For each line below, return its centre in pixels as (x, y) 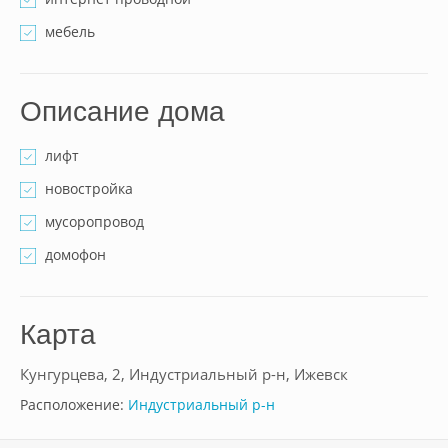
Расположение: (74, 404)
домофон (75, 254)
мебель (70, 31)
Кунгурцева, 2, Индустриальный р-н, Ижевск (184, 374)
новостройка (89, 188)
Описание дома (122, 111)
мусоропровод (94, 221)
